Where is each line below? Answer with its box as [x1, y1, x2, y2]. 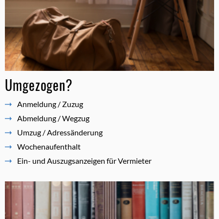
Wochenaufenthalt [17, 141, 81, 151]
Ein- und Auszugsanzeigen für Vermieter [17, 155, 152, 165]
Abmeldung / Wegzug [17, 113, 89, 123]
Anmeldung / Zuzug [17, 99, 83, 109]
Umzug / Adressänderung [17, 127, 103, 137]
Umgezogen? [5, 74, 73, 95]
